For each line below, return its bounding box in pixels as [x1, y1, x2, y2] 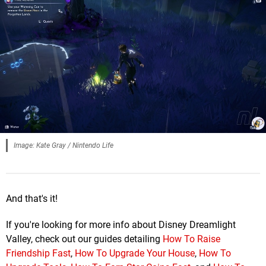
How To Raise [163, 233, 220, 245]
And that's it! [6, 192, 58, 204]
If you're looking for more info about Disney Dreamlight [6, 218, 236, 230]
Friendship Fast [6, 247, 71, 259]
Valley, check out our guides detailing [6, 233, 163, 245]
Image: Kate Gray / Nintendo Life [14, 141, 113, 150]
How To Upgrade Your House [75, 247, 195, 259]
